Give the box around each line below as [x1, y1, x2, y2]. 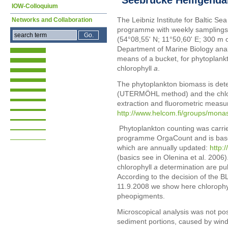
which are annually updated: [117, 144, 210, 152]
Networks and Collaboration [12, 16, 92, 23]
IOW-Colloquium [12, 3, 58, 10]
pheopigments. [117, 192, 165, 201]
